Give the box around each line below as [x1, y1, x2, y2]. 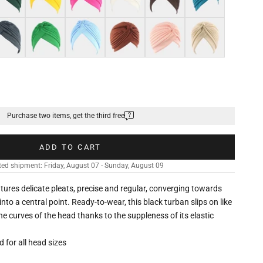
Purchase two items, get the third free [6, 111, 124, 120]
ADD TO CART [39, 142, 102, 151]
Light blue [65, 19, 102, 29]
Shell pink [145, 19, 180, 29]
